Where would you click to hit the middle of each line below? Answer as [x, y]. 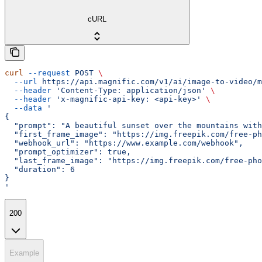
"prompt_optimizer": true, [68, 152]
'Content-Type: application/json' [129, 91]
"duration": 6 [40, 170]
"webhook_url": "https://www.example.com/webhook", [124, 143]
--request [47, 73]
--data [23, 108]
